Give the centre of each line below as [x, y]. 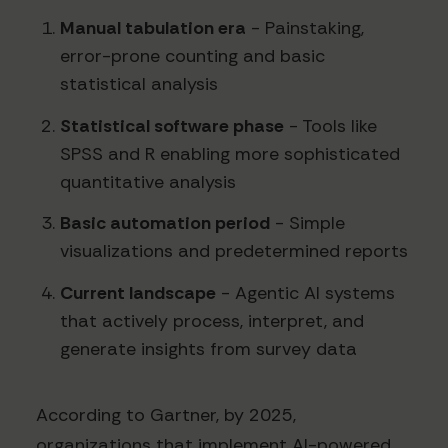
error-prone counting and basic [192, 56]
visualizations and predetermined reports [234, 251]
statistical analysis [139, 84]
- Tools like [330, 125]
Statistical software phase [172, 125]
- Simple [307, 223]
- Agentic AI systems [305, 292]
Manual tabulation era [153, 28]
